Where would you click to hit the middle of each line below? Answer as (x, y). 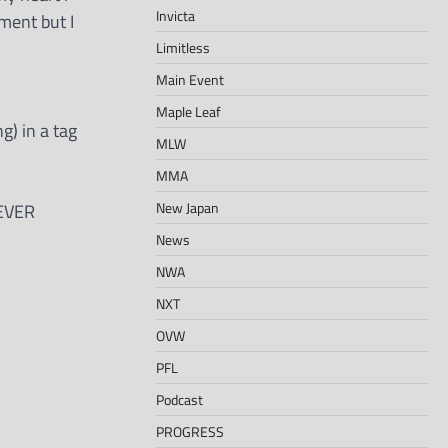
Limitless (183, 47)
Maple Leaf (188, 111)
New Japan (187, 207)
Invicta (175, 15)
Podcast (179, 399)
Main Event (190, 79)
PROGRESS (190, 431)
